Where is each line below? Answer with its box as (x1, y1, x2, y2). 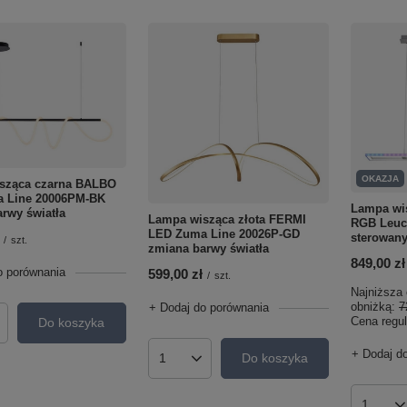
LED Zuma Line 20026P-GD (147, 226, 300, 241)
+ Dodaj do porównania (148, 300, 269, 314)
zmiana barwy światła (147, 241, 269, 255)
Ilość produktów (160, 357, 251, 372)
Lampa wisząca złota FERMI (147, 212, 306, 226)
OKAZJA (362, 173, 399, 184)
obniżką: (351, 299, 399, 313)
